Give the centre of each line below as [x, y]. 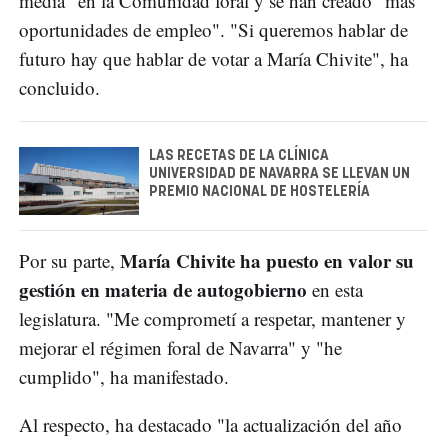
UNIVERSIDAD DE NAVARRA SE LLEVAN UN [279, 174]
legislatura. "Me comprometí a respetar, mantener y [212, 318]
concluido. [59, 88]
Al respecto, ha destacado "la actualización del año [210, 424]
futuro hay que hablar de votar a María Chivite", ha [213, 59]
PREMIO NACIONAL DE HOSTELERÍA [259, 192]
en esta [335, 289]
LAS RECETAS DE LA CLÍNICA [239, 156]
